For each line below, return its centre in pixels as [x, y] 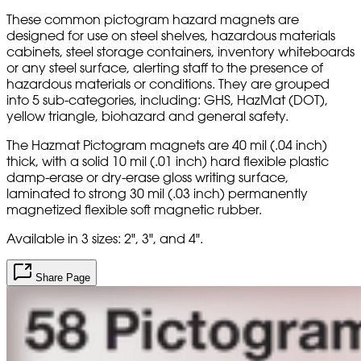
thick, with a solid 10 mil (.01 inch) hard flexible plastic [168, 162]
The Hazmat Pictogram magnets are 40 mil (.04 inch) [167, 145]
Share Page [61, 278]
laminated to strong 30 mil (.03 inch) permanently [157, 194]
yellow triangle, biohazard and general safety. [147, 116]
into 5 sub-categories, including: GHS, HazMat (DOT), [167, 100]
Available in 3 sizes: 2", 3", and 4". [105, 239]
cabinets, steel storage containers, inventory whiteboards [180, 52]
